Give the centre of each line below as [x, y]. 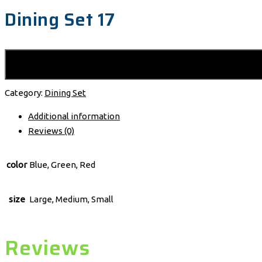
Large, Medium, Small [71, 199]
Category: [25, 92]
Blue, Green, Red [62, 164]
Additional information [74, 116]
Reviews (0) [51, 130]
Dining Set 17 [60, 19]
